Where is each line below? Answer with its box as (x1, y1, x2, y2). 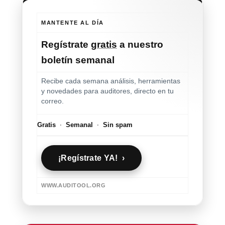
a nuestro (117, 39, 163, 50)
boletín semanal (41, 55, 115, 66)
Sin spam (99, 121, 133, 129)
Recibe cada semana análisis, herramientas (41, 77, 180, 85)
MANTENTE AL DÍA (41, 20, 104, 26)
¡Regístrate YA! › (58, 154, 125, 163)
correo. (41, 97, 64, 105)
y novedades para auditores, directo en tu (41, 87, 174, 95)
